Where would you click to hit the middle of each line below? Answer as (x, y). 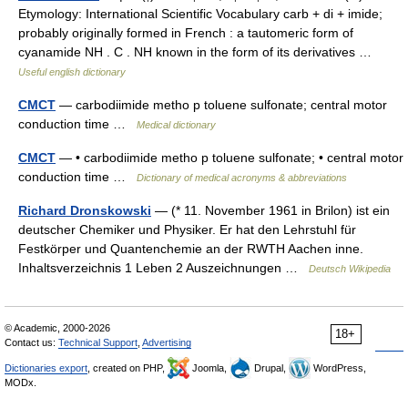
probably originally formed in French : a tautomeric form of (186, 33)
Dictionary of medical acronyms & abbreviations (242, 178)
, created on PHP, (127, 368)
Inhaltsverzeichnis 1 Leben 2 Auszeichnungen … (163, 268)
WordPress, (338, 368)
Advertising (167, 342)
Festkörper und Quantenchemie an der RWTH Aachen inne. (191, 249)
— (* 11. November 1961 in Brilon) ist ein (270, 210)
